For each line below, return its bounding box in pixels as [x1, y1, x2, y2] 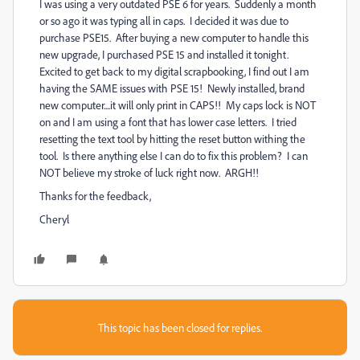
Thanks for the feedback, [39, 189, 151, 202]
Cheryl [39, 212, 69, 226]
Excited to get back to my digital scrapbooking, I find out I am [39, 64, 309, 78]
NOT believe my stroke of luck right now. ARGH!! [39, 166, 259, 179]
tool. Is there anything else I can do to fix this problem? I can [39, 149, 308, 162]
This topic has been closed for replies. [98, 321, 262, 334]
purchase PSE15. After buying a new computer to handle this [39, 31, 309, 44]
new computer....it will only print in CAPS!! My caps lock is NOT [39, 98, 316, 112]
